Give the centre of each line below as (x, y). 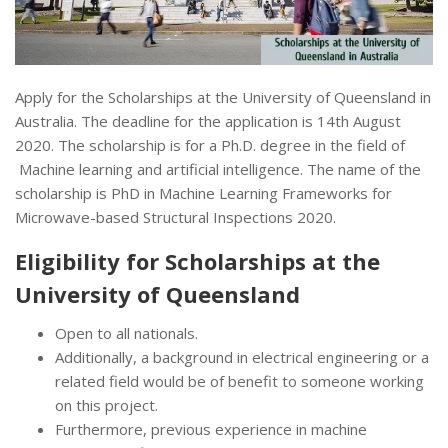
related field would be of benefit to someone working (239, 381)
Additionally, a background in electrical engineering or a (242, 357)
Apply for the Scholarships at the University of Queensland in (223, 97)
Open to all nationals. (126, 333)
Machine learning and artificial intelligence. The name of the (218, 169)
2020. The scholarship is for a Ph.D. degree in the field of (210, 145)
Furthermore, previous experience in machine (211, 429)
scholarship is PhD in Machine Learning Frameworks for (203, 193)
